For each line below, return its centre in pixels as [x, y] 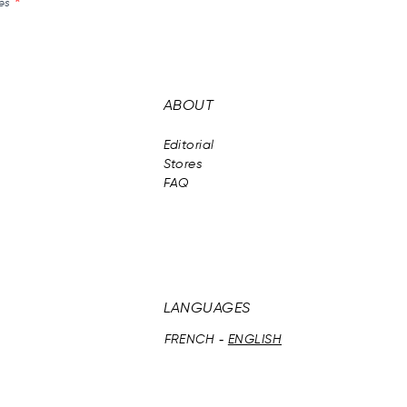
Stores [183, 164]
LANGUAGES [207, 308]
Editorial [189, 145]
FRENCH [189, 339]
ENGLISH [254, 339]
